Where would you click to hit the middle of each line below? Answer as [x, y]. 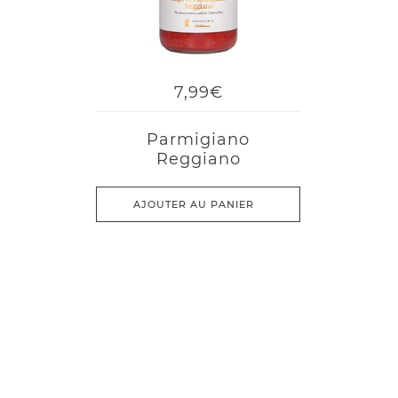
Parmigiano [199, 139]
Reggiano [198, 159]
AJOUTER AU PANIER [194, 204]
